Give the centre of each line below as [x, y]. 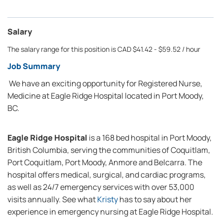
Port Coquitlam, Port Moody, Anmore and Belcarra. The [105, 162]
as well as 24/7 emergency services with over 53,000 [101, 187]
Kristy [108, 199]
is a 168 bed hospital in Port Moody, [149, 138]
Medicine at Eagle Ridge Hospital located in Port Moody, [106, 96]
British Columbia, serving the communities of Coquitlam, [109, 150]
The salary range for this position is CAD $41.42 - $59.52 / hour [104, 49]
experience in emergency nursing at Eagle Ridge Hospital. [110, 212]
